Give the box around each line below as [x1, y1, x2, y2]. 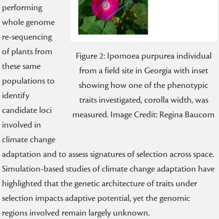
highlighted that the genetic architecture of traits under [2, 178, 197, 189]
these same [2, 61, 41, 72]
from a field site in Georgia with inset [79, 65, 208, 77]
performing [2, 2, 43, 13]
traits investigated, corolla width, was [79, 94, 208, 106]
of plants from [2, 46, 53, 57]
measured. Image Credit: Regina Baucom [72, 109, 215, 121]
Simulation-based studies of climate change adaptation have [2, 163, 215, 175]
